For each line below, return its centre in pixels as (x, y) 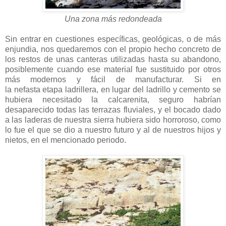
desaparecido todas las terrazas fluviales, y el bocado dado (113, 109)
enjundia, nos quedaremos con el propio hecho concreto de (113, 49)
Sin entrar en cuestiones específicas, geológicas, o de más (113, 39)
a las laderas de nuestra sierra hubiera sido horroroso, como (113, 120)
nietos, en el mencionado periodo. (66, 140)
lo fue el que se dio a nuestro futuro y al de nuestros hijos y (113, 130)
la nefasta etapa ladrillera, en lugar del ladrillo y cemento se (113, 89)
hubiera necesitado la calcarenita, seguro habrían (113, 99)
